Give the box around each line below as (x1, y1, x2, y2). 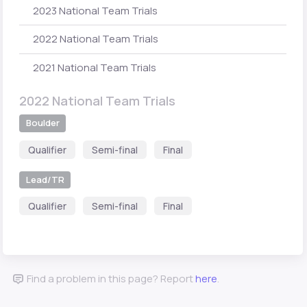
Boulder (25, 116, 60, 130)
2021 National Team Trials (33, 60, 156, 75)
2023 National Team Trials (33, 3, 158, 19)
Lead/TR (25, 173, 64, 186)
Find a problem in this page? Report (25, 271, 195, 286)
